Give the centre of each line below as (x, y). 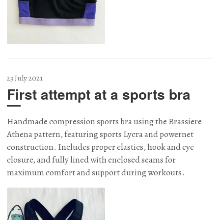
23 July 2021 (25, 78)
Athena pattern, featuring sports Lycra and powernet (100, 134)
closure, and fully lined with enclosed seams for (91, 160)
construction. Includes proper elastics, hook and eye (100, 147)
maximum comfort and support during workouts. (96, 173)
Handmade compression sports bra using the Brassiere (104, 122)
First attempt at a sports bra (99, 94)
